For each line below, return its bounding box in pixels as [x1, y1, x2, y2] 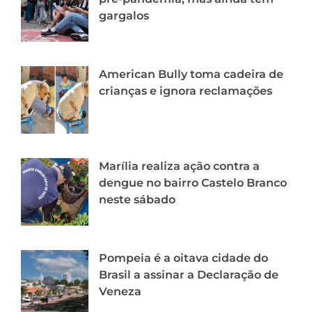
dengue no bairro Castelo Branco [99, 175, 287, 189]
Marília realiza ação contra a [99, 159, 260, 173]
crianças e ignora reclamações [99, 84, 272, 97]
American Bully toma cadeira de [99, 67, 283, 81]
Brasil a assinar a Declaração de [99, 267, 279, 281]
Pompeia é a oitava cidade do [99, 251, 268, 265]
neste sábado [99, 192, 175, 206]
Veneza [99, 284, 141, 298]
